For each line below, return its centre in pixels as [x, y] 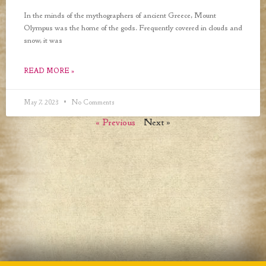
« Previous [115, 123]
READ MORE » [49, 72]
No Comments [92, 103]
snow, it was [43, 41]
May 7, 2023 [42, 103]
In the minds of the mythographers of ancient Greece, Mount [120, 16]
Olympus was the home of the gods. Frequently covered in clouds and [133, 29]
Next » [157, 123]
